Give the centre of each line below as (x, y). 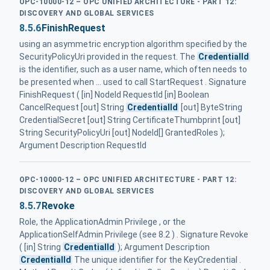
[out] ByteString (211, 108)
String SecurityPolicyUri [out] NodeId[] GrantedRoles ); (122, 133)
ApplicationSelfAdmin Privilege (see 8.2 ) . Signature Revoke (134, 235)
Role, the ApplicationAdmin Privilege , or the (102, 222)
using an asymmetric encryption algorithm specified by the (133, 44)
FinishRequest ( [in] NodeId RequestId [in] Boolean (114, 95)
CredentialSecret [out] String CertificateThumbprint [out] (130, 120)
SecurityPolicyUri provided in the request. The (108, 57)
